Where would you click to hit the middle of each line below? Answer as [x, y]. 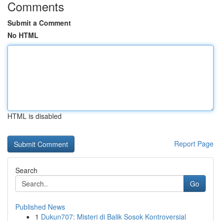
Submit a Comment [39, 23]
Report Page [194, 144]
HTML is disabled [35, 116]
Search [26, 170]
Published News [40, 207]
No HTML [23, 35]
